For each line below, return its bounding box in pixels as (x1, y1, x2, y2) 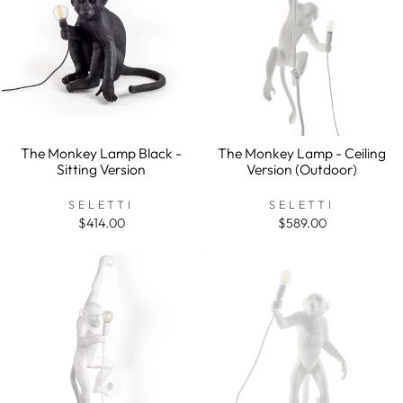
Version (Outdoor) (246, 159, 357, 178)
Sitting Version (57, 159, 146, 178)
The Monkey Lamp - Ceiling (218, 143, 386, 162)
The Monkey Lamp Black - (21, 143, 182, 162)
